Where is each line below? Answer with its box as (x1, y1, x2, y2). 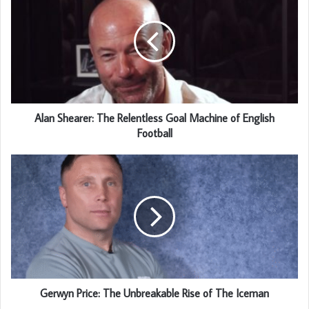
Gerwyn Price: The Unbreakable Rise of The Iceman (40, 286, 269, 301)
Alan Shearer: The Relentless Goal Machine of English (34, 111, 275, 126)
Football (137, 126, 172, 141)
